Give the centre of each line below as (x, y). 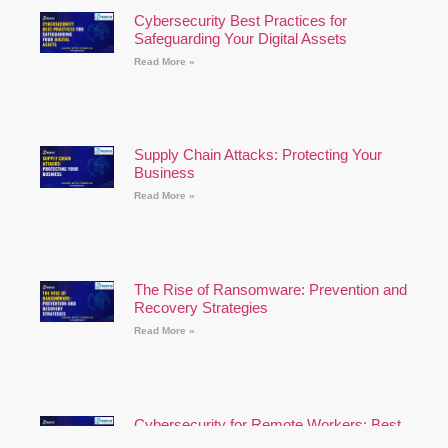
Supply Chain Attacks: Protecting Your (257, 155)
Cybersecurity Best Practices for (240, 20)
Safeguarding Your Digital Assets (240, 38)
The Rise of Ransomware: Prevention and (270, 290)
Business (164, 173)
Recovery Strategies (200, 308)
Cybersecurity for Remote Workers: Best (267, 424)
